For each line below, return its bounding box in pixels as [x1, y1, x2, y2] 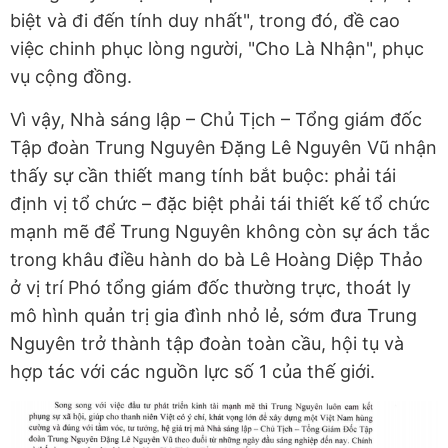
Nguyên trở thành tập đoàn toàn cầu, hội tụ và [10, 333, 404, 354]
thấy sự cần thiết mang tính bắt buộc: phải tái [10, 165, 396, 186]
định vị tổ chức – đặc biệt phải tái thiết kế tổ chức [10, 193, 430, 214]
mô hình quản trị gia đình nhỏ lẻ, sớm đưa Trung [10, 305, 417, 326]
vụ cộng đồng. [10, 66, 132, 87]
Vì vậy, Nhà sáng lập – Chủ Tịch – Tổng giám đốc [10, 109, 422, 130]
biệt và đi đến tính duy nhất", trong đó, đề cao [10, 10, 400, 31]
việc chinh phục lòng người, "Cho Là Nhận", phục [10, 38, 424, 59]
